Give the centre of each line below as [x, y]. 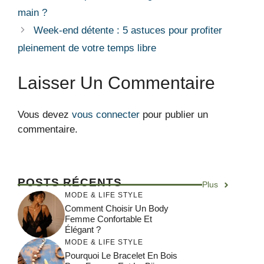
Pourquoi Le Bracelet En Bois [121, 255]
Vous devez [45, 114]
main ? [32, 13]
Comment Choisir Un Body [117, 208]
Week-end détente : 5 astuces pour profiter [128, 31]
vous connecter [106, 114]
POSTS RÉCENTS [70, 183]
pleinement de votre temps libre [87, 48]
